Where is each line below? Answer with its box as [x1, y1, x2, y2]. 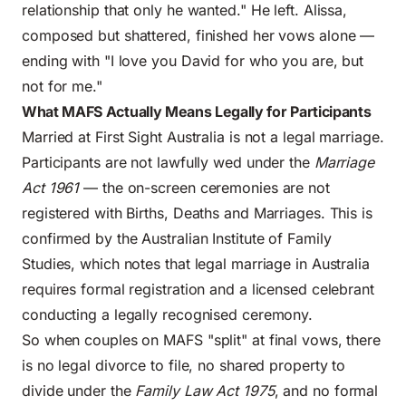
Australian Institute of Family [141, 228, 332, 247]
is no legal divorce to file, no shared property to [22, 355, 346, 374]
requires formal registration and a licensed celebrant [22, 279, 374, 298]
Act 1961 [22, 178, 80, 197]
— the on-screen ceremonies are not [79, 178, 330, 197]
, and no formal [274, 381, 379, 400]
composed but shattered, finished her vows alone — [22, 25, 375, 44]
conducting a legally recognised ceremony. [22, 304, 314, 324]
